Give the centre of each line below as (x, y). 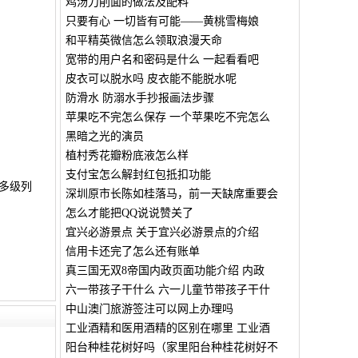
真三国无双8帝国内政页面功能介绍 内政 (165, 270)
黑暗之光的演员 (104, 136)
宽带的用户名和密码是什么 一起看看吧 (162, 60)
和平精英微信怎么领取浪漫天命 (143, 40)
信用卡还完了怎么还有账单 (132, 251)
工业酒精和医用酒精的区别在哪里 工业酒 (167, 328)
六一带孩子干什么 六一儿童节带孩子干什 (167, 290)
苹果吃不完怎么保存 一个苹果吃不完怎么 (167, 117)
